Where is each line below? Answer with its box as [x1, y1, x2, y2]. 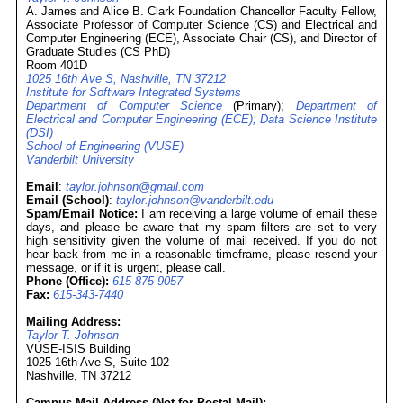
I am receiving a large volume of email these [137, 207, 378, 220]
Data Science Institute [260, 112, 378, 126]
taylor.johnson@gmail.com [66, 180, 204, 193]
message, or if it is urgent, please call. [26, 261, 226, 274]
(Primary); [222, 99, 296, 112]
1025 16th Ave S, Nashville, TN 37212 [26, 72, 226, 85]
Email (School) [26, 193, 109, 207]
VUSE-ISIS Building [26, 342, 130, 355]
